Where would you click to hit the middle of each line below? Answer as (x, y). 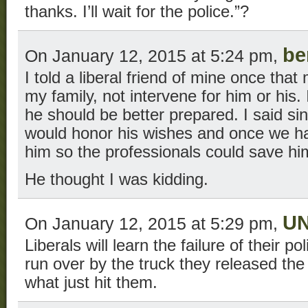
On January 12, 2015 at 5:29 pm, (154, 223)
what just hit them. (91, 282)
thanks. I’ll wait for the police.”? (137, 11)
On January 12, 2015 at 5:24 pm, (154, 55)
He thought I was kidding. (117, 179)
